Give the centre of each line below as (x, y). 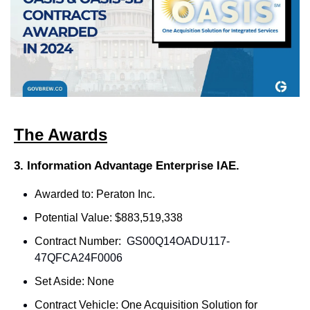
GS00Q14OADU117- (178, 241)
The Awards (61, 135)
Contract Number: (79, 241)
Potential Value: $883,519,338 (109, 218)
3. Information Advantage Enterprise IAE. (127, 166)
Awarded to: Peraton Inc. (95, 194)
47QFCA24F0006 (79, 258)
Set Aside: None (74, 282)
